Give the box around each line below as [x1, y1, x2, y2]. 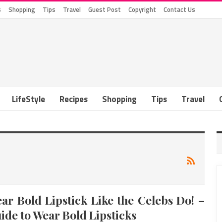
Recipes [59, 93, 88, 106]
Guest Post [88, 4, 121, 14]
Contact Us [164, 4, 195, 14]
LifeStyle [12, 93, 45, 106]
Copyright [128, 4, 156, 14]
